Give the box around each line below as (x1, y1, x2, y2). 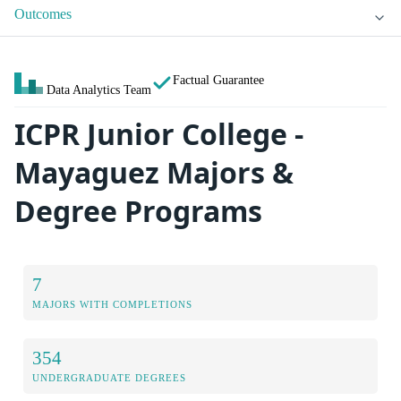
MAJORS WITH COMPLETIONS (32, 298, 192, 310)
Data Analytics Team (47, 82, 151, 98)
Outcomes (14, 6, 72, 22)
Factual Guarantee (173, 73, 264, 88)
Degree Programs (14, 192, 262, 231)
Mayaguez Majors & (14, 153, 294, 192)
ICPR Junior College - (14, 115, 303, 154)
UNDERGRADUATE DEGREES (32, 371, 186, 383)
